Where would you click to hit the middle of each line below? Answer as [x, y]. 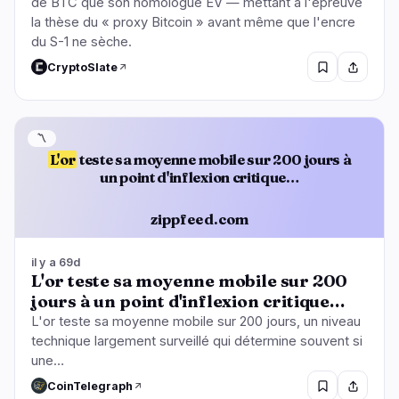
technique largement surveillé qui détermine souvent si [197, 342]
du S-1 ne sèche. [81, 42]
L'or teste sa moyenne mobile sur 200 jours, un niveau [196, 322]
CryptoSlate [82, 67]
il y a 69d [56, 263]
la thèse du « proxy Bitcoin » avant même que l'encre [193, 23]
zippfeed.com [199, 219]
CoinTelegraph [90, 386]
